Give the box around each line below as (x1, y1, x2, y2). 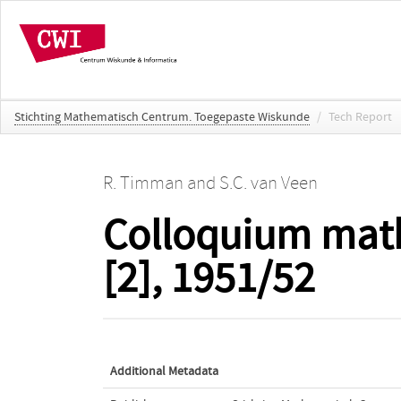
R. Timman (102, 172, 183, 194)
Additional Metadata (109, 363, 218, 379)
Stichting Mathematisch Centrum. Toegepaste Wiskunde (14, 109, 310, 124)
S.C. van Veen (218, 172, 318, 194)
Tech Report (328, 109, 392, 124)
